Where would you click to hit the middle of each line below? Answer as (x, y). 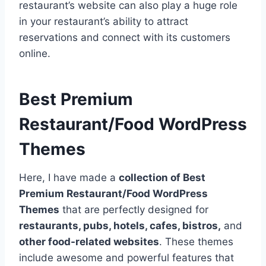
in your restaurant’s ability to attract (104, 21)
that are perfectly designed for (134, 209)
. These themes (196, 241)
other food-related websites (89, 241)
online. (35, 53)
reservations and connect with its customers (125, 37)
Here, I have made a (69, 177)
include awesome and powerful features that (126, 257)
